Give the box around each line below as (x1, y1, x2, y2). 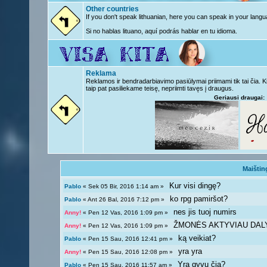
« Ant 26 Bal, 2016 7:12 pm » (81, 196, 170, 203)
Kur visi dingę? (169, 181, 221, 190)
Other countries (86, 5, 139, 13)
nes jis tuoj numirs (173, 207, 237, 216)
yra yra (178, 247, 203, 256)
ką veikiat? (178, 234, 216, 243)
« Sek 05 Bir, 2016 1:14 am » (81, 183, 170, 190)
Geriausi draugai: (214, 94, 265, 101)
